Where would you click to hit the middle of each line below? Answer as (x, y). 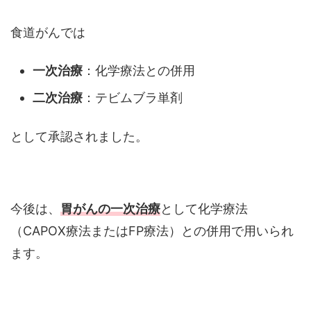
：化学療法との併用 (139, 71)
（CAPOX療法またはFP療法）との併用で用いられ (152, 230)
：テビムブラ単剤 (133, 98)
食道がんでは (48, 32)
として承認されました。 (79, 136)
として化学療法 (204, 208)
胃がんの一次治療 (110, 208)
